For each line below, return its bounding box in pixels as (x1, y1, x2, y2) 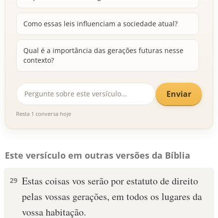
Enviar (166, 88, 191, 99)
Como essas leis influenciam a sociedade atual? (23, 19, 178, 28)
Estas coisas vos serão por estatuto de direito (22, 174, 198, 187)
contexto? (23, 55, 54, 65)
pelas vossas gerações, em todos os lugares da (22, 190, 202, 203)
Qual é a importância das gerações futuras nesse (23, 46, 183, 55)
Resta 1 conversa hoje (16, 110, 71, 117)
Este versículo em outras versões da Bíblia (5, 149, 190, 161)
